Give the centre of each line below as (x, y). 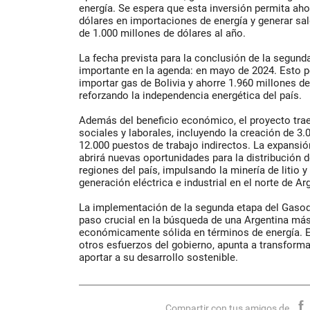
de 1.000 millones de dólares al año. (162, 34)
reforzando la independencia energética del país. (190, 96)
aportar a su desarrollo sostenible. (158, 258)
